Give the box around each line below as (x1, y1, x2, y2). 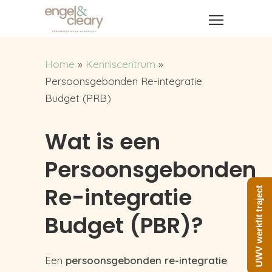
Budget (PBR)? (45, 210, 203, 241)
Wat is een (45, 126, 160, 157)
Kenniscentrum (86, 58, 155, 70)
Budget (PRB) (45, 92, 111, 104)
